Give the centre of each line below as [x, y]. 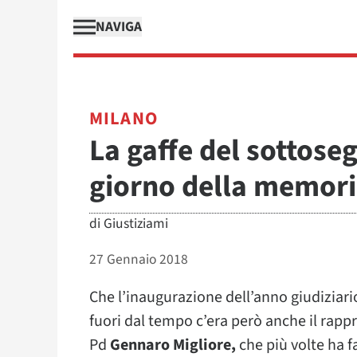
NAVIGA [119, 27]
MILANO [124, 119]
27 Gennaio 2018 [139, 259]
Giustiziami [136, 224]
